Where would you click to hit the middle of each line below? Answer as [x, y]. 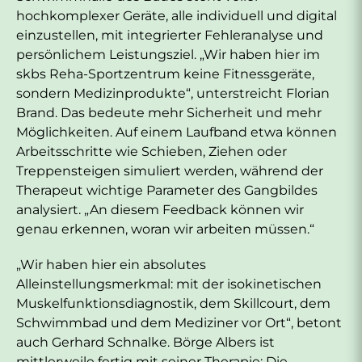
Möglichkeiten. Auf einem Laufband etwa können [177, 132]
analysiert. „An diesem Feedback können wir [160, 209]
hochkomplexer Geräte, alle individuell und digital [177, 15]
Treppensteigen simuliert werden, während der [170, 170]
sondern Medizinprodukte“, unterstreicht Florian [173, 93]
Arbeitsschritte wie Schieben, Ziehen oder [152, 151]
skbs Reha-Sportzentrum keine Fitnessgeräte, [165, 74]
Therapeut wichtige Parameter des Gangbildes [167, 190]
